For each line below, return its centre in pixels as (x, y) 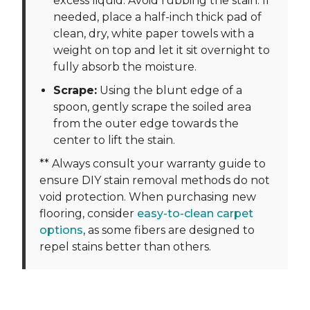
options (61, 230)
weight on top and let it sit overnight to (162, 50)
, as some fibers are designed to (169, 230)
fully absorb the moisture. (125, 67)
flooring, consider (88, 213)
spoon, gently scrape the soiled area (152, 107)
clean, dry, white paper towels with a (154, 34)
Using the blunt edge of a (170, 90)
